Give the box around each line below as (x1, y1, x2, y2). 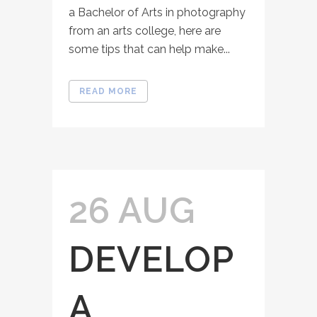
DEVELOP (69, 238, 234, 280)
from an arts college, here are (69, 23, 221, 38)
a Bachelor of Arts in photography (69, 5, 246, 19)
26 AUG (69, 189, 195, 231)
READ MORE (79, 86, 137, 96)
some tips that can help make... (69, 42, 230, 56)
